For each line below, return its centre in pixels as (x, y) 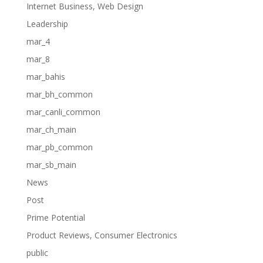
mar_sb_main (51, 165)
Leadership (47, 24)
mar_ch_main (51, 129)
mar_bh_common (59, 94)
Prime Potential (55, 218)
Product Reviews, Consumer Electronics (102, 235)
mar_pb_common (59, 147)
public (37, 253)
